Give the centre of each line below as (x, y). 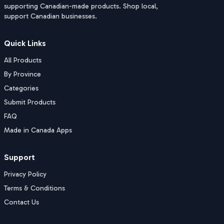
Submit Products (30, 102)
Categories (21, 88)
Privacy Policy (25, 174)
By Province (22, 74)
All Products (23, 60)
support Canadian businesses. (50, 16)
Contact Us (21, 202)
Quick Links (25, 43)
